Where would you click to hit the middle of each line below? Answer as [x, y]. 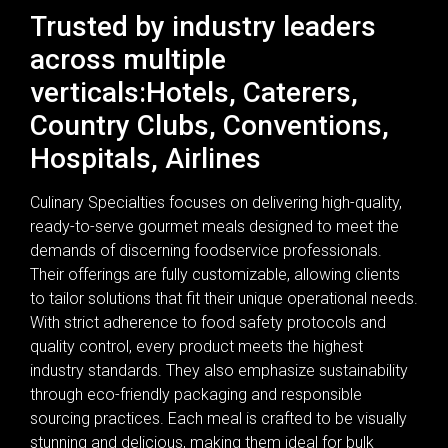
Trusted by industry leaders [203, 26]
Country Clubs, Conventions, [209, 125]
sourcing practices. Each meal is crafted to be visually [218, 418]
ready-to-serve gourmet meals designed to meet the [214, 226]
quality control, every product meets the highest [196, 346]
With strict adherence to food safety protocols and [208, 322]
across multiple [128, 59]
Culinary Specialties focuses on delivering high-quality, [216, 202]
